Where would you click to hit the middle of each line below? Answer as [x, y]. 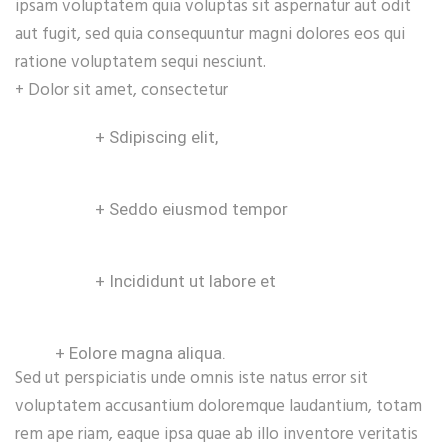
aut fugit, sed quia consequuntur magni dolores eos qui [210, 34]
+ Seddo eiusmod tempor [191, 208]
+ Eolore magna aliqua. [140, 352]
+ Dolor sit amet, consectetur [121, 90]
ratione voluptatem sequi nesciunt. [140, 62]
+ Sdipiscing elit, [156, 136]
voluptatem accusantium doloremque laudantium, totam [218, 406]
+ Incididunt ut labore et [185, 280]
